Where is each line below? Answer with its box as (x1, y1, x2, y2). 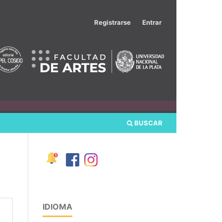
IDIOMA (43, 201, 72, 212)
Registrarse (94, 18, 131, 26)
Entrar (142, 18, 162, 26)
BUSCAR (133, 118, 163, 127)
